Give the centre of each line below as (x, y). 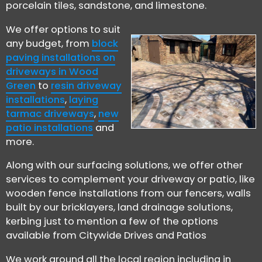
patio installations (49, 127)
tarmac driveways (50, 113)
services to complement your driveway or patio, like (130, 180)
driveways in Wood (52, 71)
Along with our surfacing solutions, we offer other (124, 166)
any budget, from (49, 43)
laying (84, 99)
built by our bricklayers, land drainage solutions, (119, 208)
